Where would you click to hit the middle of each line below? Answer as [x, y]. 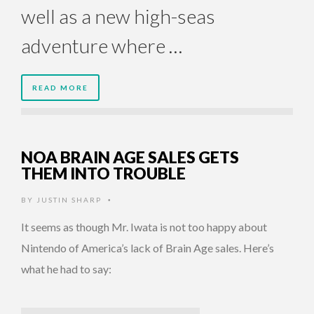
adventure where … [102, 46]
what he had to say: [66, 269]
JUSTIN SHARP [69, 200]
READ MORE [60, 88]
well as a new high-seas [118, 16]
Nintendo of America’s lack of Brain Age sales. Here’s [148, 248]
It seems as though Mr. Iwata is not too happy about [144, 227]
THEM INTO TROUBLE [103, 173]
